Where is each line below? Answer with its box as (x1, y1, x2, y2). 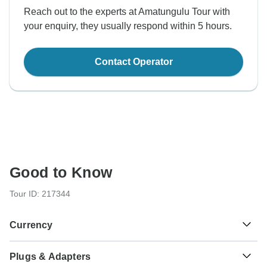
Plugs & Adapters (10, 252, 91, 262)
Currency (10, 220, 53, 231)
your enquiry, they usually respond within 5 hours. (24, 21, 232, 32)
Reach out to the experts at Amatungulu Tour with (24, 7, 230, 17)
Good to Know (10, 164, 113, 181)
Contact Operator (94, 57, 173, 67)
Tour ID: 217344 (10, 189, 70, 199)
